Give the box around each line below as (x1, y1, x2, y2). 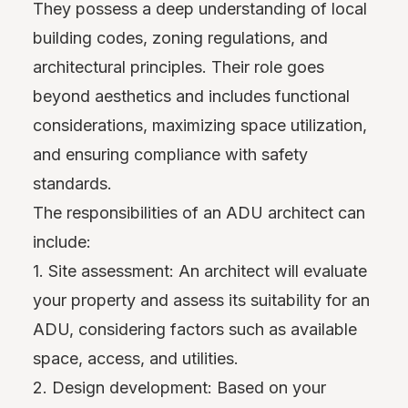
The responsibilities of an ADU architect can (33, 202, 365, 222)
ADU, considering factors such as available (33, 319, 357, 339)
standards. (33, 173, 112, 193)
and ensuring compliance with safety (33, 144, 308, 164)
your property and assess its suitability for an (33, 290, 370, 310)
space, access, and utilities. (33, 348, 239, 368)
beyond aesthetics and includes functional (33, 86, 350, 106)
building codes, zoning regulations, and (33, 27, 328, 47)
